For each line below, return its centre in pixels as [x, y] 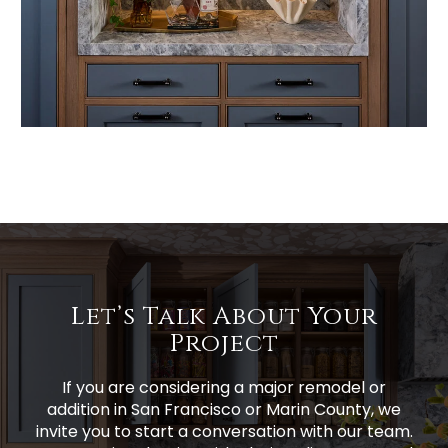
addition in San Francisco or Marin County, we [224, 410]
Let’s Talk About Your [224, 317]
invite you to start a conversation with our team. [224, 432]
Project [224, 344]
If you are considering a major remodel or [224, 388]
